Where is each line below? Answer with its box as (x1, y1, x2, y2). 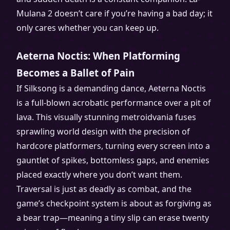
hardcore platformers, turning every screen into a (16, 140, 210, 151)
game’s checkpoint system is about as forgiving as (16, 198, 212, 209)
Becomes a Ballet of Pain (16, 66, 135, 79)
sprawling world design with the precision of (16, 126, 190, 137)
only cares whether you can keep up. (16, 22, 159, 33)
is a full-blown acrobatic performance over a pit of (16, 97, 211, 108)
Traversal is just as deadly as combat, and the (16, 183, 191, 195)
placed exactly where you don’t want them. (16, 169, 182, 180)
